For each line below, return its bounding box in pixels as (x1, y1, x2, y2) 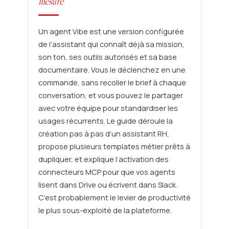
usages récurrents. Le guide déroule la (38, 116, 173, 126)
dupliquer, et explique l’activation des (38, 154, 169, 165)
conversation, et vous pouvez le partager (38, 90, 183, 101)
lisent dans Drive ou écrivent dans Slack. (38, 180, 177, 190)
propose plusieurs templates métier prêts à (38, 142, 190, 152)
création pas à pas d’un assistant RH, (38, 129, 169, 139)
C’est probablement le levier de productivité (38, 193, 191, 203)
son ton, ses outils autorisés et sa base (38, 52, 177, 62)
